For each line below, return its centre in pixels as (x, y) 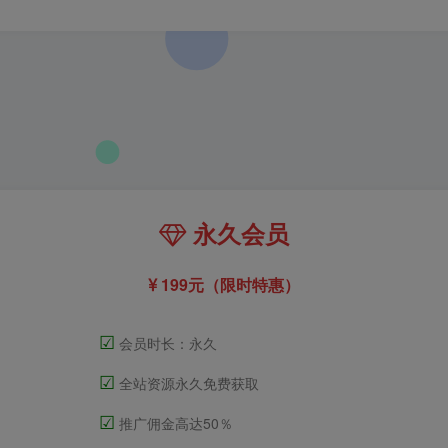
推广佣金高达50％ (173, 422)
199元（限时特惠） (228, 284)
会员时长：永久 (165, 342)
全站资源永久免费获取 (186, 382)
